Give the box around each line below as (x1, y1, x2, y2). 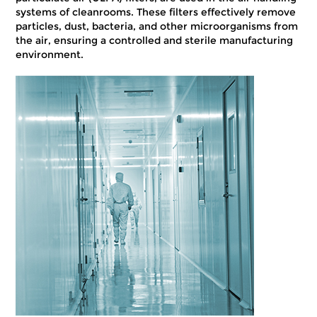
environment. (16, 48, 84, 61)
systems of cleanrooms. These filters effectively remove (16, 6, 296, 18)
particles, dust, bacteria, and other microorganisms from (16, 20, 299, 33)
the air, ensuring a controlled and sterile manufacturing (16, 34, 294, 47)
